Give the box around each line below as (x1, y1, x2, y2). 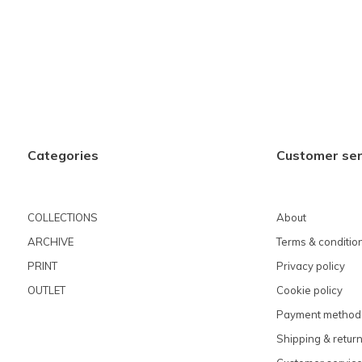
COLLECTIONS (27, 210, 98, 224)
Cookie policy (276, 283, 343, 297)
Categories (27, 147, 99, 164)
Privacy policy (276, 259, 345, 272)
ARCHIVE (27, 234, 74, 248)
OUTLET (27, 283, 65, 297)
